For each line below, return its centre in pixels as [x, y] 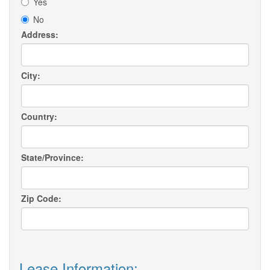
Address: [40, 35]
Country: [39, 117]
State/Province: [52, 158]
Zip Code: [41, 199]
